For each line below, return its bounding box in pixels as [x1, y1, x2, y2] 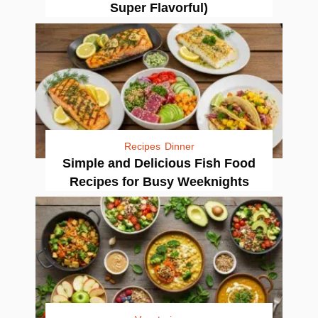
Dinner [164, 140, 194, 152]
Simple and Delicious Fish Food [62, 155, 256, 170]
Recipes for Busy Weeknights [69, 174, 249, 189]
